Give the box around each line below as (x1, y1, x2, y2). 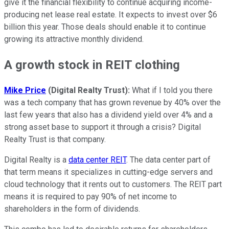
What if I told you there (132, 85, 213, 95)
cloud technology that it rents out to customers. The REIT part (4, 179, 222, 189)
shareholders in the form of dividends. (4, 203, 140, 214)
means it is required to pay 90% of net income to (4, 191, 177, 201)
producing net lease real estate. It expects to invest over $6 (4, 9, 217, 19)
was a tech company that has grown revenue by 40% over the (4, 97, 221, 107)
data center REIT (68, 154, 126, 165)
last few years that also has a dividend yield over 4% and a (4, 109, 213, 120)
